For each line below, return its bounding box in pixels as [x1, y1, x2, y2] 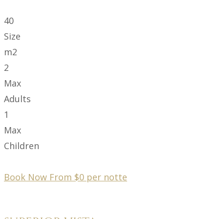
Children [4, 139, 39, 152]
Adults [4, 92, 31, 105]
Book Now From [4, 171, 74, 183]
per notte [87, 171, 127, 183]
